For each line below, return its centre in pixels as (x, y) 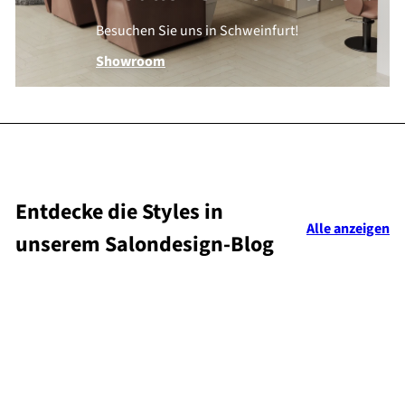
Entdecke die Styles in (119, 212)
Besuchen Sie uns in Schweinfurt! (198, 31)
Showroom (131, 62)
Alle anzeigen (348, 228)
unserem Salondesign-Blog (145, 244)
